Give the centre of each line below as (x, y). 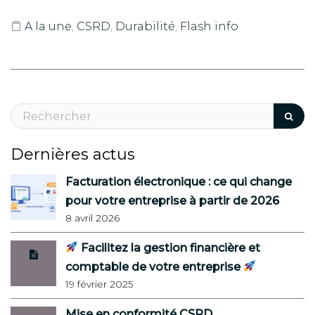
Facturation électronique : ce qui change (179, 181)
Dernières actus (73, 154)
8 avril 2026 (92, 218)
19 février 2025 (99, 284)
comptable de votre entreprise (154, 266)
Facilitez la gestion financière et (169, 247)
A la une (48, 26)
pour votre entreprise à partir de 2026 (172, 200)
